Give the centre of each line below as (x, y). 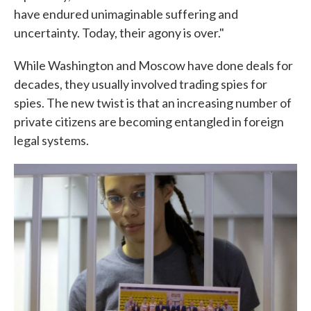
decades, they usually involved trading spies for (141, 84)
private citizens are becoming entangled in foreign (149, 121)
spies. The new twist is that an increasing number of (153, 103)
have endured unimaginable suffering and (126, 14)
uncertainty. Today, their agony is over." (119, 33)
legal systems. (51, 140)
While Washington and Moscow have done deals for (153, 65)
